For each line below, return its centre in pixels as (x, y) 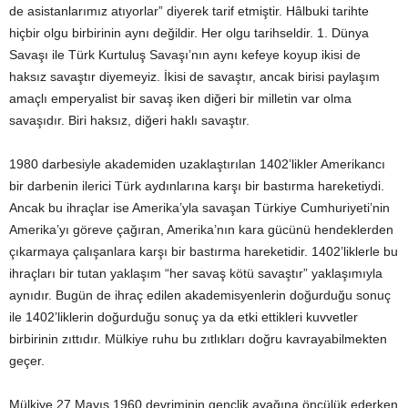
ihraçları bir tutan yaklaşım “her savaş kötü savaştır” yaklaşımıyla (196, 273)
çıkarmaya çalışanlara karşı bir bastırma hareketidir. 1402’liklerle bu (204, 251)
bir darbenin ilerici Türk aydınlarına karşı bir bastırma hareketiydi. (197, 186)
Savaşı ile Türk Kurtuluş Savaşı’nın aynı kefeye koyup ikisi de (185, 55)
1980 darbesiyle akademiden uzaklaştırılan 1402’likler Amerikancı (197, 164)
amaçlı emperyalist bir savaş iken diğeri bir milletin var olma (180, 98)
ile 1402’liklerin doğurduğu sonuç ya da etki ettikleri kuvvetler (184, 317)
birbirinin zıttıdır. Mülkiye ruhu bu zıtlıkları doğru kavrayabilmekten (198, 339)
